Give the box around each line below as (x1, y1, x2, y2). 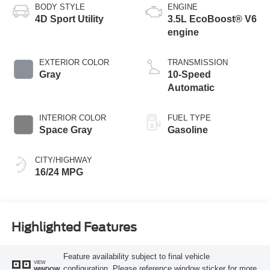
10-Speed (168, 69, 211, 80)
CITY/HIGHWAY (34, 155, 92, 165)
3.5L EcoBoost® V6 (168, 13, 257, 24)
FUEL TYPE (168, 113, 211, 122)
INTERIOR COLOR (39, 113, 106, 122)
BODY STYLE (34, 2, 85, 11)
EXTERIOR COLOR (39, 57, 109, 67)
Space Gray (39, 124, 92, 135)
